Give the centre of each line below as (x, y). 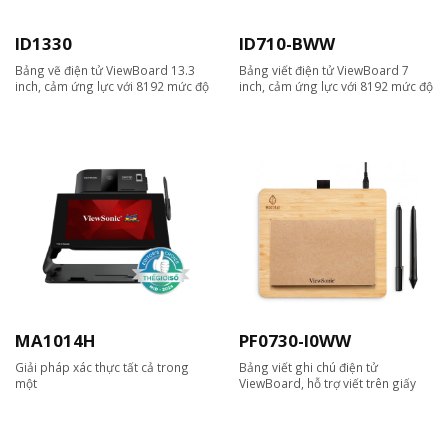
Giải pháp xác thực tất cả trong (102, 366)
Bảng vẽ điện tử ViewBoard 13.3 (105, 69)
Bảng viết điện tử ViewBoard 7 (324, 69)
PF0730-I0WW (295, 340)
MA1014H (55, 340)
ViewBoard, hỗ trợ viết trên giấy (327, 382)
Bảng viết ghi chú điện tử (308, 366)
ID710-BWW (287, 43)
